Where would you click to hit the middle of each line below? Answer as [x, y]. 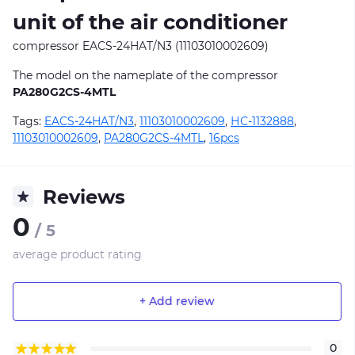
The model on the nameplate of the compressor [145, 75]
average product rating [77, 254]
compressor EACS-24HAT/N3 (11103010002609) [141, 46]
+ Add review [177, 302]
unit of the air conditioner [150, 22]
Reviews [84, 197]
